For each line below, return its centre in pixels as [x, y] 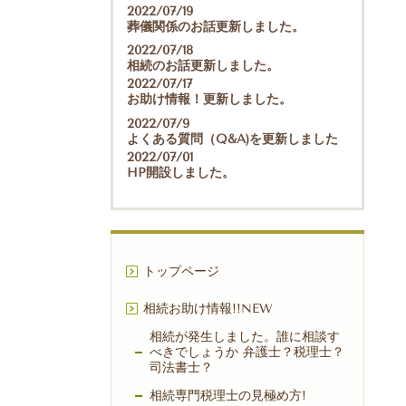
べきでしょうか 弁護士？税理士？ [247, 353]
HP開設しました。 [181, 173]
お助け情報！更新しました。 [209, 100]
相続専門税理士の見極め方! [228, 396]
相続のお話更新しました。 [203, 66]
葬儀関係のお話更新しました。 [216, 26]
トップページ [181, 272]
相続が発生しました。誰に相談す [245, 337]
